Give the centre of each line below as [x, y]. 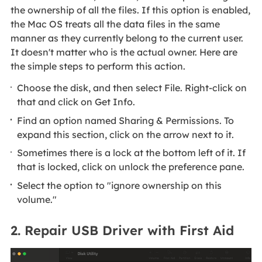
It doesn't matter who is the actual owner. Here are [124, 52]
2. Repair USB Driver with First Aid [122, 230]
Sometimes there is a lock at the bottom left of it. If [132, 153]
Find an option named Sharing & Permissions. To [126, 120]
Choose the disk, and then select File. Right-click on [132, 88]
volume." [38, 199]
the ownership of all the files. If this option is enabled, [130, 10]
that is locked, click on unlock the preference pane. [132, 167]
